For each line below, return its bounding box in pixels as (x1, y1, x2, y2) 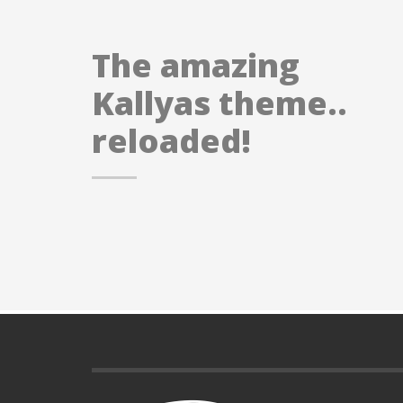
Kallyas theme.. (92, 81, 347, 125)
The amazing (92, 43, 300, 87)
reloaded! (92, 119, 251, 163)
